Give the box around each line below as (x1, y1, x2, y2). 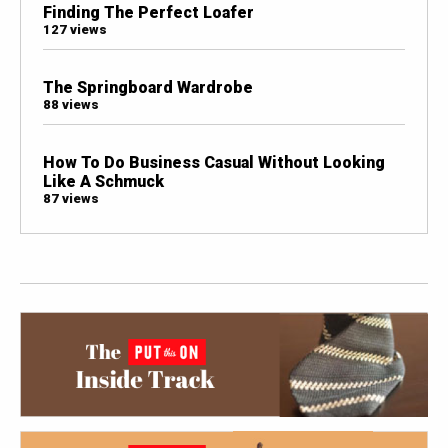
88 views (42, 97, 99, 113)
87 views (42, 191, 99, 207)
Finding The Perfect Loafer (42, 2, 254, 22)
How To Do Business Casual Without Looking (42, 153, 385, 173)
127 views (42, 21, 107, 37)
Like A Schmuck (42, 172, 164, 192)
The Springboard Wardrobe (42, 78, 253, 98)
